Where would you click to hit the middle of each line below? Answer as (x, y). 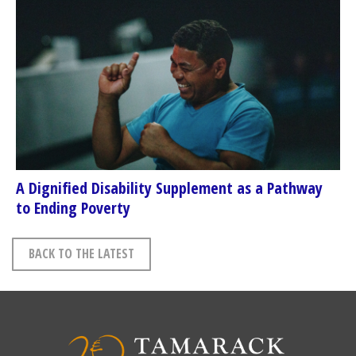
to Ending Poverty (73, 207)
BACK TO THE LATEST (81, 253)
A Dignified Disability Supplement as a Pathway (169, 188)
